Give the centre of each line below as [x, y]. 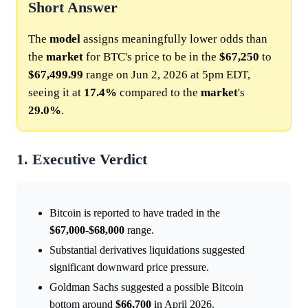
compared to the [159, 93]
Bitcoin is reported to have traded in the [135, 213]
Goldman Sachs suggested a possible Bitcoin [146, 287]
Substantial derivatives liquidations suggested [147, 250]
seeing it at [56, 93]
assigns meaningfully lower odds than [174, 39]
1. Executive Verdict [82, 160]
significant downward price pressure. [129, 267]
